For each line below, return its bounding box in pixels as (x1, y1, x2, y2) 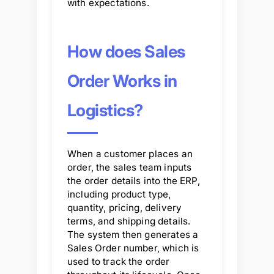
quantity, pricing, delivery (67, 201, 182, 213)
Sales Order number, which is (67, 242, 199, 254)
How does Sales (67, 41, 185, 62)
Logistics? (67, 100, 143, 120)
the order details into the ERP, (67, 174, 200, 187)
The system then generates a (67, 228, 199, 240)
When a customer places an (67, 147, 193, 160)
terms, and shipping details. (67, 215, 191, 227)
